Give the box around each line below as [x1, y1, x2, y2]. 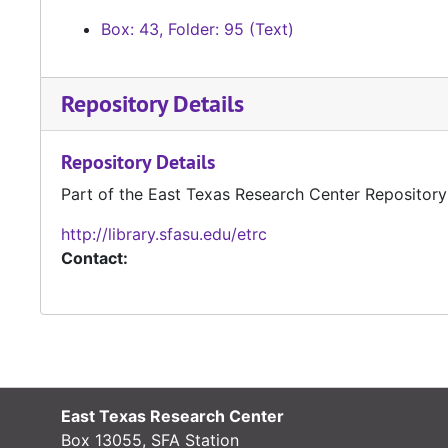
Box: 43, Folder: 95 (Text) [101, 19, 294, 40]
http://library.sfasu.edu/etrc [61, 224, 267, 245]
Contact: [61, 248, 128, 269]
